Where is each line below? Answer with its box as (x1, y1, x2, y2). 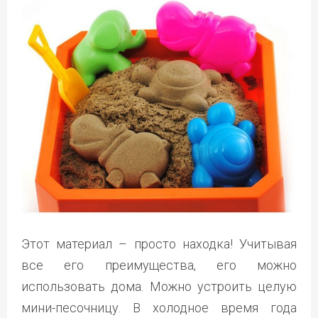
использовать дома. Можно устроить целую (21, 279, 297, 295)
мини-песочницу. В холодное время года (21, 300, 297, 316)
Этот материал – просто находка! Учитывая (21, 236, 297, 252)
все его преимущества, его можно (21, 258, 297, 273)
